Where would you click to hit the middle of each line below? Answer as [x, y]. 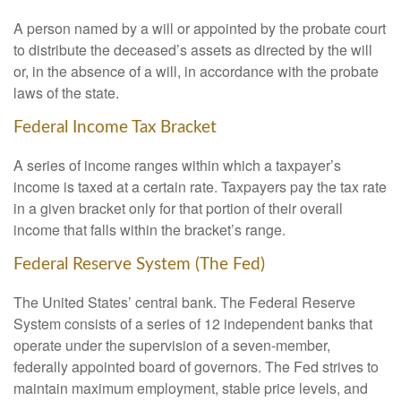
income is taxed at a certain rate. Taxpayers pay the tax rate [200, 187]
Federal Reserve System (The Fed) [139, 265]
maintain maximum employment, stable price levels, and [191, 388]
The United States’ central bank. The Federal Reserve [184, 302]
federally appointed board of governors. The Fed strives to [196, 366]
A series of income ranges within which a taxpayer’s [177, 166]
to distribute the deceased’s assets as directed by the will [193, 50]
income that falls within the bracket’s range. [149, 230]
